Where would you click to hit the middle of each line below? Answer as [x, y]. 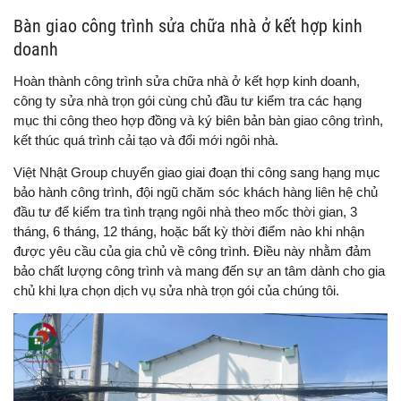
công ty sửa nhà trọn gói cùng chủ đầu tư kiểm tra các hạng [188, 100]
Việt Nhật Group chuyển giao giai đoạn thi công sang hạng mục [197, 172]
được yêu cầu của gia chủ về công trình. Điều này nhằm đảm [192, 251]
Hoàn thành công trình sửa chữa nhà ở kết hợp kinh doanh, [187, 81]
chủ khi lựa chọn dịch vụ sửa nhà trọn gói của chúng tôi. [176, 290]
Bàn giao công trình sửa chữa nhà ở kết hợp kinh [188, 26]
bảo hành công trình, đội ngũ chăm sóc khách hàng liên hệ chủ [196, 192]
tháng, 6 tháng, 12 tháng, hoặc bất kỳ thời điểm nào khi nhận [189, 231]
